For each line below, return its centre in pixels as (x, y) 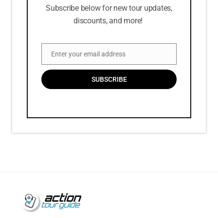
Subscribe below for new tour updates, (109, 8)
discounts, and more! (109, 21)
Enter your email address (88, 54)
